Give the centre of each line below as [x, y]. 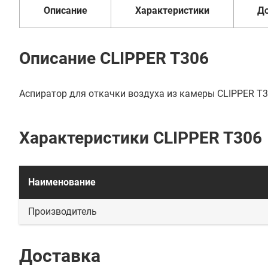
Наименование [62, 182]
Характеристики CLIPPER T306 [141, 138]
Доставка [60, 256]
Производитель [63, 211]
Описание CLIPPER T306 [114, 58]
